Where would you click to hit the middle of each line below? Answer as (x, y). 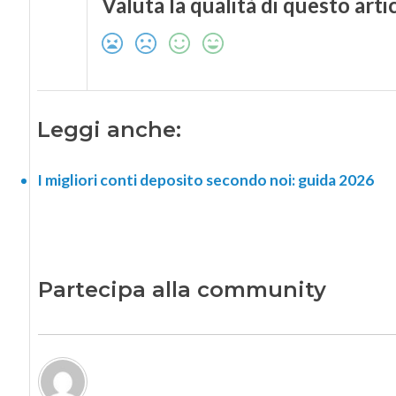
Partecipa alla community (182, 289)
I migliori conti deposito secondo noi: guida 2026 (205, 180)
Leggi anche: (109, 130)
